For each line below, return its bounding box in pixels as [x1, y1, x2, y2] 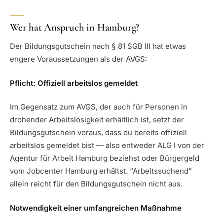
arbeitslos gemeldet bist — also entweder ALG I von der [10, 141, 204, 150]
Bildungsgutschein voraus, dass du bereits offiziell [10, 128, 187, 138]
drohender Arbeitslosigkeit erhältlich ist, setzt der [10, 115, 184, 125]
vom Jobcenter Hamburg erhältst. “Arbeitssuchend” [10, 166, 192, 176]
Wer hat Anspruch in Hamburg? [10, 21, 140, 34]
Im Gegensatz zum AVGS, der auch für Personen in [10, 102, 187, 112]
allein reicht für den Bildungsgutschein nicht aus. [10, 179, 183, 189]
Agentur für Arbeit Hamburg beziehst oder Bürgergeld [10, 153, 199, 163]
